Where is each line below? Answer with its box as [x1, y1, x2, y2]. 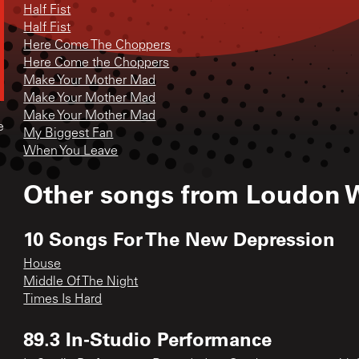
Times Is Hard [23, 292, 103, 306]
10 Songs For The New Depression [23, 225, 336, 251]
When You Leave [23, 144, 119, 158]
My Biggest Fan [23, 127, 114, 140]
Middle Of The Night [23, 275, 139, 288]
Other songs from [23, 176, 247, 210]
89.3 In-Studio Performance [23, 325, 272, 351]
